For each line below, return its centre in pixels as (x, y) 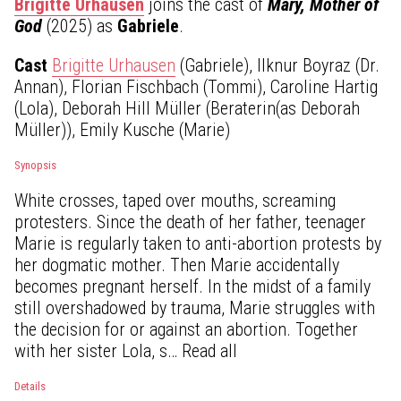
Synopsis (35, 165)
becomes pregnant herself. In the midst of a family (192, 286)
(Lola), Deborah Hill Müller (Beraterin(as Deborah (187, 108)
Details (30, 386)
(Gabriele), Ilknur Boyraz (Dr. (277, 65)
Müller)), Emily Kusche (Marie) (122, 129)
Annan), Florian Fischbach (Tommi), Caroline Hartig (196, 86)
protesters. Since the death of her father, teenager (190, 222)
